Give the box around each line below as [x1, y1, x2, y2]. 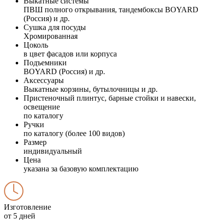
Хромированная [24, 31, 78, 40]
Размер [24, 137, 47, 146]
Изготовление [4, 202, 51, 211]
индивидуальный [24, 146, 82, 155]
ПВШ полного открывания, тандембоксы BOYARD [24, 5, 198, 14]
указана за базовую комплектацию [24, 164, 138, 173]
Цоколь [24, 40, 48, 49]
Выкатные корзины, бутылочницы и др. [24, 84, 158, 93]
